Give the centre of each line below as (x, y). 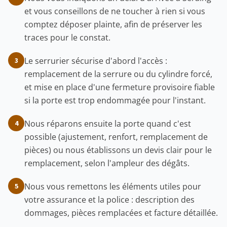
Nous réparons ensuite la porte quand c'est (108, 124)
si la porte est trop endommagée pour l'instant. (115, 100)
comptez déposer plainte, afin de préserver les (113, 24)
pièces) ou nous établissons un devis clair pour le (118, 150)
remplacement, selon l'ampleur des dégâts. (107, 163)
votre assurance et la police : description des (109, 200)
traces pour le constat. (67, 37)
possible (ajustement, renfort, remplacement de (116, 137)
